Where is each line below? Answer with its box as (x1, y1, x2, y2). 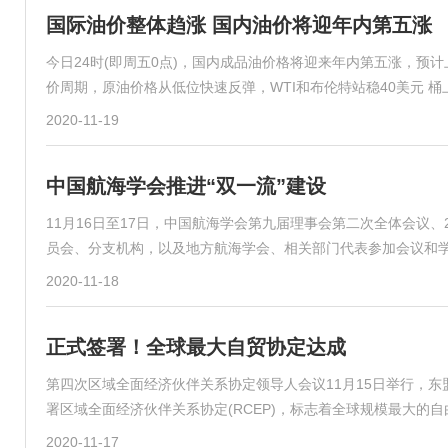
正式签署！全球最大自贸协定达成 (46, 336, 346, 358)
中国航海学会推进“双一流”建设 (46, 175, 326, 197)
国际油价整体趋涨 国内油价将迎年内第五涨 (46, 14, 432, 36)
